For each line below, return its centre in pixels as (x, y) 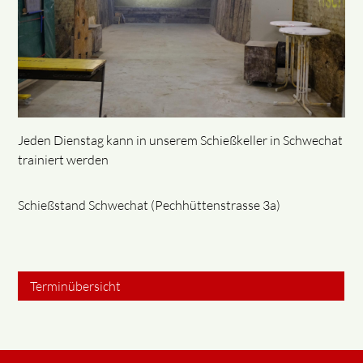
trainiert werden (64, 159)
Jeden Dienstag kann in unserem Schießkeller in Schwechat (181, 140)
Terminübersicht (76, 286)
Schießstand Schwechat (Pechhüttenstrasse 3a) (149, 205)
